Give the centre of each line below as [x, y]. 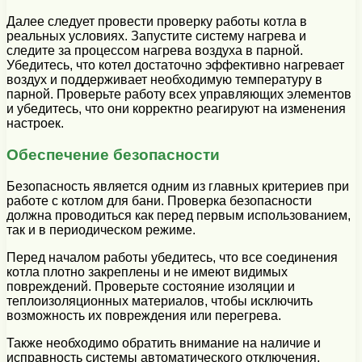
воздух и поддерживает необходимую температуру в [164, 80]
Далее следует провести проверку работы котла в [157, 22]
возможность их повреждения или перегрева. [144, 315]
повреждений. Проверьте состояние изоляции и [151, 286]
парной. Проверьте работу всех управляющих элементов [179, 95]
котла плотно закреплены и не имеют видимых [147, 271]
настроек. [35, 124]
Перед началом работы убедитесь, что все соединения [172, 257]
